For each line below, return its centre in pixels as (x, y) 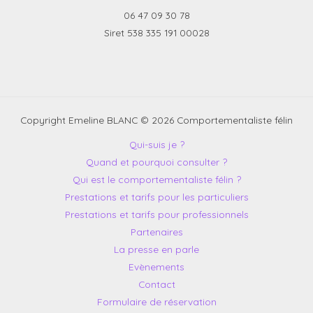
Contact (156, 284)
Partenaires (156, 232)
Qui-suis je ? (156, 144)
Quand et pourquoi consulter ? (156, 162)
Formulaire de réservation (156, 301)
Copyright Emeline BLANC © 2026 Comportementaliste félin (156, 120)
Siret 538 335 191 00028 (156, 33)
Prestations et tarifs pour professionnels (156, 214)
